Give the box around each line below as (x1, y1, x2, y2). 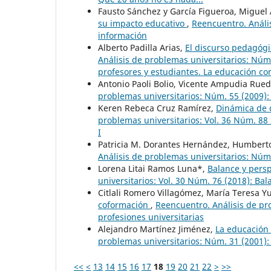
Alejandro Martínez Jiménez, (98, 223, 215, 235)
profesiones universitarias (98, 211, 204, 223)
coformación (98, 198, 151, 211)
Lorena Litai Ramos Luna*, (98, 162, 207, 174)
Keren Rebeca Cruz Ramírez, (98, 102, 216, 114)
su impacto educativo (98, 17, 187, 29)
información (98, 29, 147, 41)
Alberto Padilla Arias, (98, 41, 185, 53)
